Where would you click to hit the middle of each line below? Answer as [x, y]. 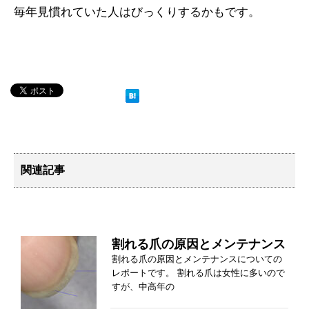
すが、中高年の [143, 287]
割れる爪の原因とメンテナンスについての [197, 259]
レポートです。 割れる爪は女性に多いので [198, 273]
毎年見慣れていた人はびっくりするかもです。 [137, 12]
